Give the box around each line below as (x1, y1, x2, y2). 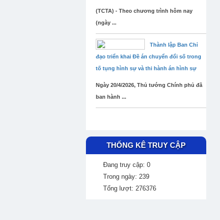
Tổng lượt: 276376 (103, 185, 156, 192)
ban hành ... (96, 94, 126, 100)
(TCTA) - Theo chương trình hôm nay (96, 8, 192, 14)
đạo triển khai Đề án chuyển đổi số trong (96, 54, 201, 59)
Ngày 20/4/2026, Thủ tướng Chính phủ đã (96, 82, 202, 88)
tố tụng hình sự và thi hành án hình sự (96, 65, 196, 71)
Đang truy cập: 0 (103, 161, 150, 168)
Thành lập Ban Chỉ (150, 42, 198, 48)
